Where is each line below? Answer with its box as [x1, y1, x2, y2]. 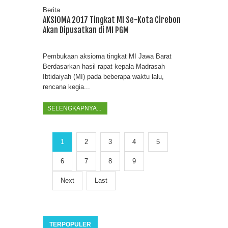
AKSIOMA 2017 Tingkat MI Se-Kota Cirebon [43, 15, 181, 25]
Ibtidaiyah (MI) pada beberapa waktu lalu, [43, 72, 164, 80]
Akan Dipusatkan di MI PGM [43, 25, 129, 35]
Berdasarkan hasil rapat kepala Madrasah [43, 62, 165, 70]
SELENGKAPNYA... [47, 104, 103, 112]
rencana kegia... [43, 82, 90, 91]
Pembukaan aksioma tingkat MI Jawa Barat [43, 52, 172, 60]
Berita [43, 6, 60, 14]
